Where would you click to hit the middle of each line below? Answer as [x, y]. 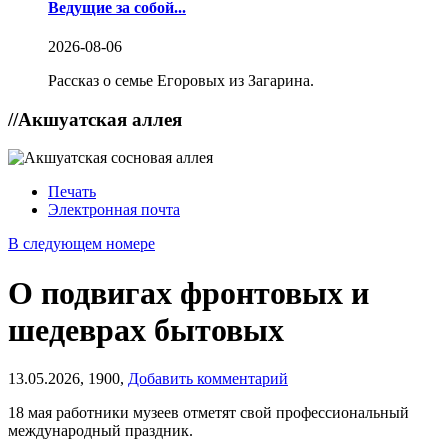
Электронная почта [114, 210]
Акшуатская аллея [100, 119]
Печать [72, 192]
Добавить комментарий [208, 379]
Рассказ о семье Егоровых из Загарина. [181, 80]
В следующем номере [81, 244]
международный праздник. [100, 431]
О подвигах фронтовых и [188, 292]
